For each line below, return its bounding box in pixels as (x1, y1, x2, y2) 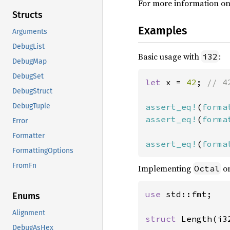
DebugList (12, 42, 45, 51)
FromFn (12, 161, 36, 170)
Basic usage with (138, 51, 201, 62)
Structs (12, 9, 43, 21)
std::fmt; (166, 189, 212, 199)
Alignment (12, 208, 45, 218)
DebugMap (12, 57, 47, 66)
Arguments (12, 27, 47, 36)
